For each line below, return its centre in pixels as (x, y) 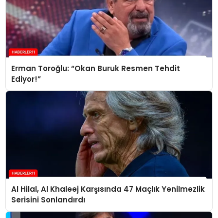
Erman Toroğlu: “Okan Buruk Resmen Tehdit (96, 68)
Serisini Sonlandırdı (48, 200)
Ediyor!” (26, 79)
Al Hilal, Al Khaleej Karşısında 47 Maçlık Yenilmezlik (108, 189)
